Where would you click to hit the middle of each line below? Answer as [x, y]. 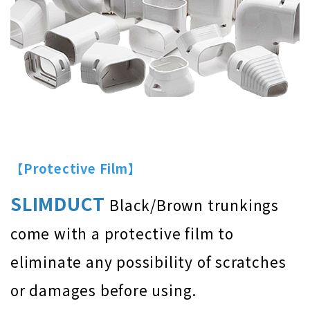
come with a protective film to [122, 234]
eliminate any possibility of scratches [148, 262]
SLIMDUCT [58, 203]
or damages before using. [104, 290]
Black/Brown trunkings [194, 205]
